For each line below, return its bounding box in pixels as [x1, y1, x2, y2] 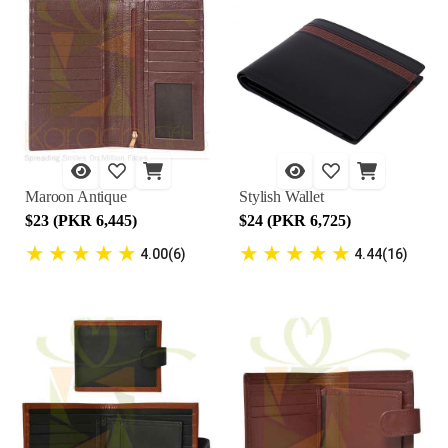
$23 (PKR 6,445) [25, 212, 137, 229]
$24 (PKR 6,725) [239, 212, 351, 229]
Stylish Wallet [239, 188, 324, 205]
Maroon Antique [25, 188, 127, 205]
